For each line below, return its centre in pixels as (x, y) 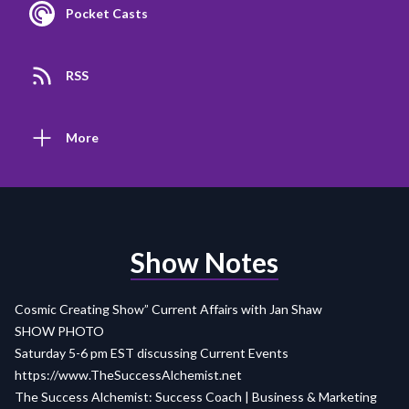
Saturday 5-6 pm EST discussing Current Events (153, 353)
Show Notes (204, 262)
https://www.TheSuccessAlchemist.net (128, 375)
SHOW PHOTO (59, 331)
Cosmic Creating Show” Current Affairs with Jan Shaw (168, 309)
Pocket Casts (107, 14)
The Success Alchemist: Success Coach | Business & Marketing (196, 397)
